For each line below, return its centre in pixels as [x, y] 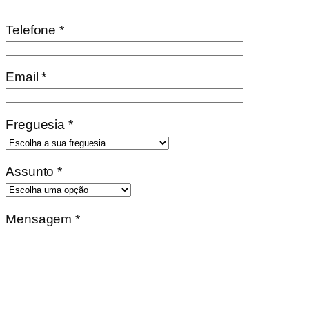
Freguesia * [39, 124]
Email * [26, 77]
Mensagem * [43, 219]
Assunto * [34, 172]
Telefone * [35, 30]
